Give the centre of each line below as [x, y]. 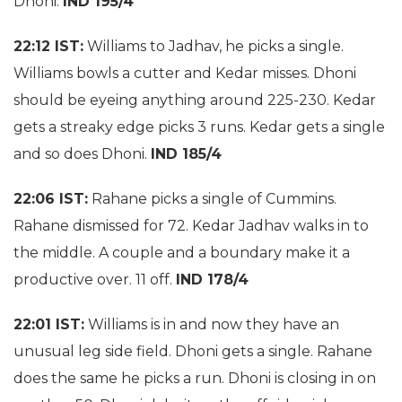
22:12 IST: [48, 46]
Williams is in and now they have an [212, 324]
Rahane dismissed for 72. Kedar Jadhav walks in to [191, 226]
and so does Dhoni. [82, 154]
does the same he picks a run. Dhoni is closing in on [195, 378]
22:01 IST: [49, 324]
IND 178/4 [212, 280]
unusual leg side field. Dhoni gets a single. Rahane [193, 351]
